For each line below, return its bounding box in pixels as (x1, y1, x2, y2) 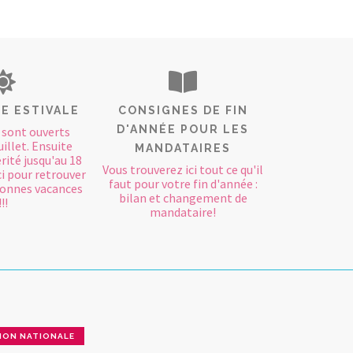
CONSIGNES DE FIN (117, 103, 248, 117)
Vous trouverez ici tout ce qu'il (102, 161, 263, 177)
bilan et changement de (118, 189, 247, 206)
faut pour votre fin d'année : (108, 175, 258, 191)
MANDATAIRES (135, 141, 231, 154)
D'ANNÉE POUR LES (117, 122, 249, 136)
